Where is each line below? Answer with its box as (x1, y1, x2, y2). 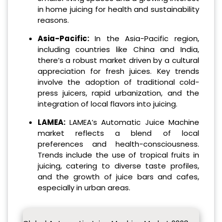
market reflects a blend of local (37, 127, 199, 138)
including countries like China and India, (37, 44, 199, 55)
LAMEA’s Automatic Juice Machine (65, 116, 199, 127)
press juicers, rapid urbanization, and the (37, 87, 199, 98)
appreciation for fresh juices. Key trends (37, 65, 199, 76)
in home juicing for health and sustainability (37, 3, 199, 14)
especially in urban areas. (37, 182, 130, 193)
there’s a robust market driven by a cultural (37, 55, 199, 65)
